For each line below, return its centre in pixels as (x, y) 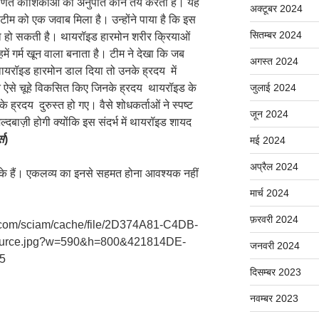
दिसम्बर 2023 (275, 272)
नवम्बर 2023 (274, 298)
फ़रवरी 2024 (274, 219)
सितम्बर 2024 (276, 35)
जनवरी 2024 (274, 245)
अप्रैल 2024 (274, 166)
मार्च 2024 (269, 193)
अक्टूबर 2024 (276, 8)
